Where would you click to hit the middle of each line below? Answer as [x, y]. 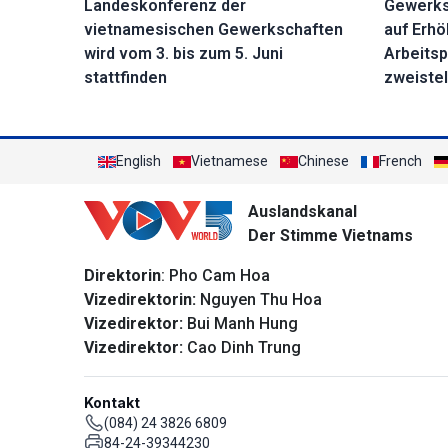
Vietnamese [229, 161]
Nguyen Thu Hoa [259, 300]
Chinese [323, 161]
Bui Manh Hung [240, 324]
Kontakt [112, 403]
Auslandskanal [302, 212]
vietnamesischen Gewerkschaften [213, 30]
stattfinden [125, 78]
